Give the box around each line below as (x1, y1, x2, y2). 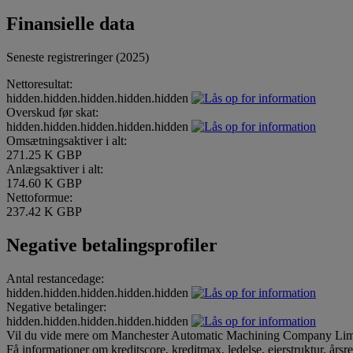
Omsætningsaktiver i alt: (6, 134, 127, 148)
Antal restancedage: (6, 271, 104, 285)
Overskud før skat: (6, 106, 98, 120)
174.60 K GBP (6, 176, 82, 191)
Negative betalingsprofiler (6, 235, 217, 256)
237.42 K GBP (6, 205, 82, 219)
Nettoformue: (6, 191, 72, 205)
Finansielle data (6, 13, 135, 35)
